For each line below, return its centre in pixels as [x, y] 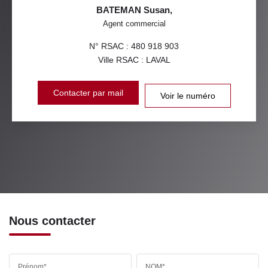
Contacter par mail [88, 92]
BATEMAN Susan [133, 10]
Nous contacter [52, 220]
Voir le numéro [188, 95]
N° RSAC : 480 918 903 [134, 46]
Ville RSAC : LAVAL [134, 60]
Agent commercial [134, 23]
